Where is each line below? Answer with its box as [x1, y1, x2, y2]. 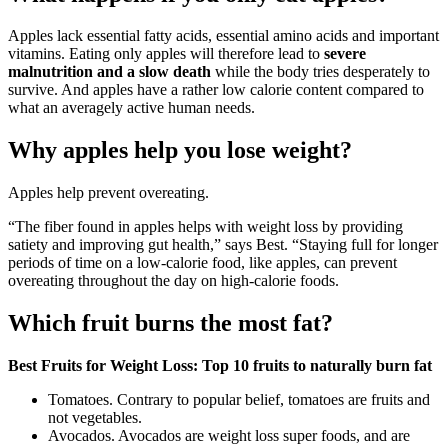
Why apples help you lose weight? [8, 137, 352, 164]
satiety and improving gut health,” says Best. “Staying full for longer [8, 236, 438, 254]
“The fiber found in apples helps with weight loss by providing [8, 218, 403, 236]
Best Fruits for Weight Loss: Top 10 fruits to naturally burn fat [8, 357, 432, 375]
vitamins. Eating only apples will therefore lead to [8, 45, 324, 63]
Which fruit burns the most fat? [8, 310, 333, 337]
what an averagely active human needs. [8, 99, 255, 117]
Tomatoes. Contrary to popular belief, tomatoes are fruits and [48, 391, 430, 409]
